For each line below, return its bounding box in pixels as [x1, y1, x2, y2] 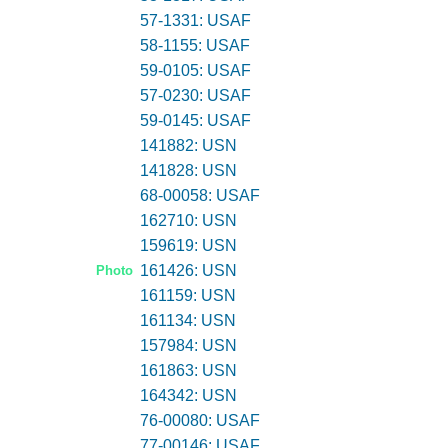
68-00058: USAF [139, 187, 260, 204]
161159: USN [139, 287, 236, 304]
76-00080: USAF [139, 412, 260, 429]
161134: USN [139, 312, 236, 329]
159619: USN [139, 237, 237, 254]
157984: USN [139, 337, 237, 354]
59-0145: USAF [139, 112, 251, 129]
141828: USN [139, 162, 237, 179]
